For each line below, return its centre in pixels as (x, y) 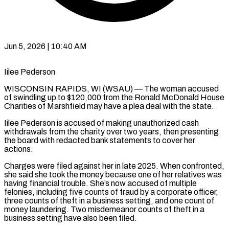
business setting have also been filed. (71, 218)
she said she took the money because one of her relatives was (113, 174)
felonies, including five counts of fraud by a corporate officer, (111, 192)
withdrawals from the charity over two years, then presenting (111, 131)
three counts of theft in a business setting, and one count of (109, 200)
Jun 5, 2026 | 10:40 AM (45, 46)
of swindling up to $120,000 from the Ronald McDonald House (114, 97)
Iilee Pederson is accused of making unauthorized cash (101, 123)
